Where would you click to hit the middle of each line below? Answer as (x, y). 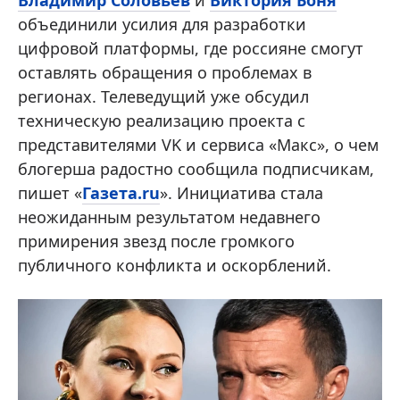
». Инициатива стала (242, 192)
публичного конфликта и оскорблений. (175, 265)
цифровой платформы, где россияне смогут (191, 48)
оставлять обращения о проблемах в (165, 72)
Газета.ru (121, 192)
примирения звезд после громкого (156, 241)
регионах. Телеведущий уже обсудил (163, 96)
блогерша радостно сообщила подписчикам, (196, 168)
